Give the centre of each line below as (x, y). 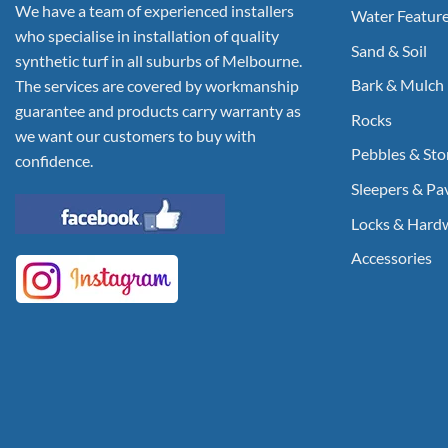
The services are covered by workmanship (157, 85)
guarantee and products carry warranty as (158, 110)
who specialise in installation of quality (147, 35)
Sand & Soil (389, 50)
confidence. (54, 160)
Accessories (391, 258)
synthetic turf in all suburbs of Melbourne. (158, 60)
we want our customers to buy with (135, 135)
